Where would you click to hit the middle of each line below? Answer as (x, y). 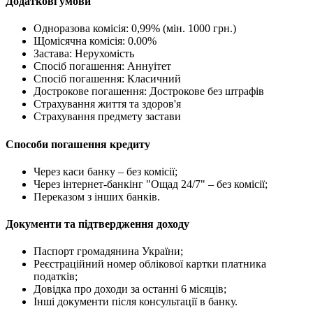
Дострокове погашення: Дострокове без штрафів (149, 92)
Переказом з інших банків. (97, 196)
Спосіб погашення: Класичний (107, 79)
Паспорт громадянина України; (108, 252)
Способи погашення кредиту (78, 144)
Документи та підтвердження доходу (97, 224)
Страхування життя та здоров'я (107, 104)
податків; (56, 277)
